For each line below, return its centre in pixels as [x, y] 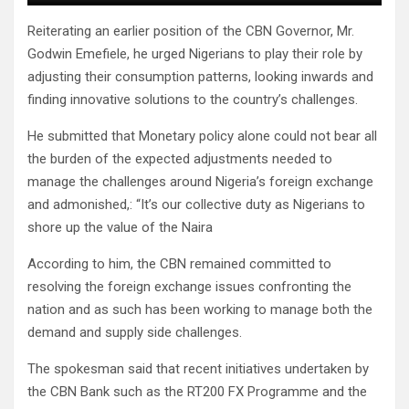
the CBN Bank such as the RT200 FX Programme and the [197, 392]
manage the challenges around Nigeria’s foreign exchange [200, 182]
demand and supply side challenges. [135, 333]
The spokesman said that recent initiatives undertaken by [198, 369]
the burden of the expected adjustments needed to [180, 159]
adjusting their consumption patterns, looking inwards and [200, 77]
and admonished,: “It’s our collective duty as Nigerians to [196, 205]
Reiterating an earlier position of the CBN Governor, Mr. [191, 31]
